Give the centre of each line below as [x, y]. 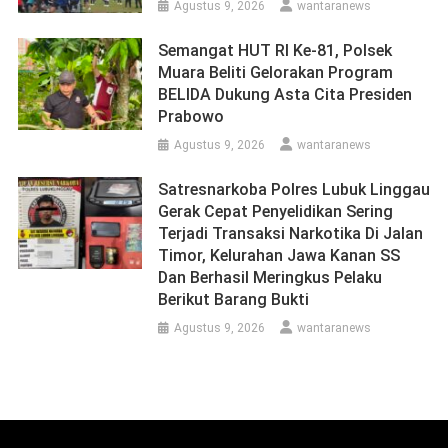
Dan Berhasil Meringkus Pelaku [270, 277]
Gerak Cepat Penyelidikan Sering [276, 211]
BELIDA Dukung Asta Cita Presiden [285, 94]
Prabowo [191, 116]
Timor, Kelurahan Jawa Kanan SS [279, 255]
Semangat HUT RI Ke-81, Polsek [275, 50]
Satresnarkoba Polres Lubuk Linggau [294, 189]
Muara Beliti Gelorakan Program [276, 72]
